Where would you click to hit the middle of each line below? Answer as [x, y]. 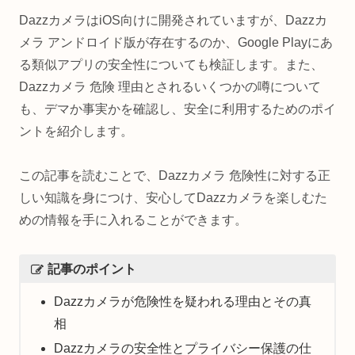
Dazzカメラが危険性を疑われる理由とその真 [182, 302]
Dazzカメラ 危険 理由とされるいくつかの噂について [170, 86]
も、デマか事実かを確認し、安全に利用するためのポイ [177, 109]
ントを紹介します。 [76, 131]
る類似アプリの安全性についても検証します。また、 [171, 64]
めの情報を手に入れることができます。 [133, 220]
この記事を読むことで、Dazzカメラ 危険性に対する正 [175, 176]
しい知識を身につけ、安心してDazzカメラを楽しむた [173, 198]
